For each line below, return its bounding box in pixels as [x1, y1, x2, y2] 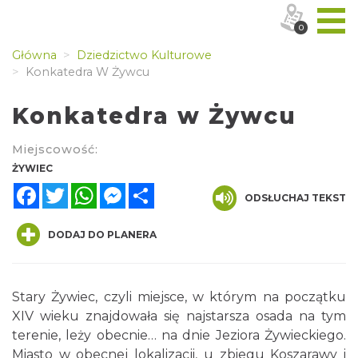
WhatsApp [97, 181, 165, 197]
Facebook [39, 181, 102, 197]
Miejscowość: [12, 142, 98, 157]
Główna [12, 48, 57, 62]
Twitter [68, 181, 114, 197]
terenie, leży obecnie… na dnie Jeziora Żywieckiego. [12, 328, 346, 343]
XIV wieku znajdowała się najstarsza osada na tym [12, 308, 346, 324]
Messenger [125, 181, 196, 197]
